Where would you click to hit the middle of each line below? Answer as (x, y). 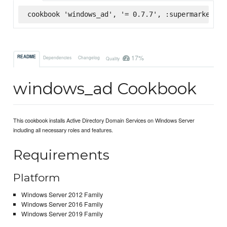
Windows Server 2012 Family (62, 195)
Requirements (62, 155)
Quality (113, 58)
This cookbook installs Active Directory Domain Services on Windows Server (104, 120)
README (27, 57)
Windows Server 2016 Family (62, 204)
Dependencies (58, 57)
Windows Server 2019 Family (62, 214)
